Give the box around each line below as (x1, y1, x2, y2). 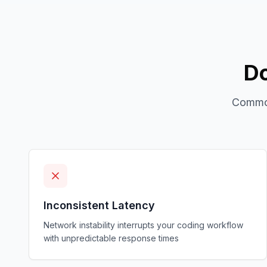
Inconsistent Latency (44, 199, 155, 212)
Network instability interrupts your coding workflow (44, 220, 243, 230)
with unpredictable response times (44, 233, 179, 243)
